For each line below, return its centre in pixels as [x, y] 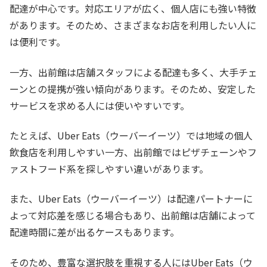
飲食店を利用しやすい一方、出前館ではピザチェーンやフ [133, 152]
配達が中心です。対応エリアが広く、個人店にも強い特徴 [133, 9]
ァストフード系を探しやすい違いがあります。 [109, 168]
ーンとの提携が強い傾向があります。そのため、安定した [133, 89]
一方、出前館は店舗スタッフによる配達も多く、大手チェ [133, 72]
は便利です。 [38, 42]
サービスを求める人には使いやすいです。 [100, 105]
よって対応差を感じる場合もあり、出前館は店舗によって [133, 215]
